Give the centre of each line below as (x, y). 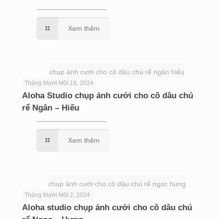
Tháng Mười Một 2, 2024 (57, 195)
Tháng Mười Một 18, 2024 (59, 83)
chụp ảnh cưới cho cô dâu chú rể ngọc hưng (117, 184)
